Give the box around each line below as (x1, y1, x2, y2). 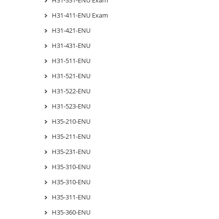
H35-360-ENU (52, 207, 90, 217)
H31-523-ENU (52, 101, 90, 110)
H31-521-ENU (52, 71, 90, 80)
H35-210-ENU (52, 116, 90, 126)
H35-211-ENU (52, 131, 90, 141)
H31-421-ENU (52, 25, 90, 35)
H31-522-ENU (52, 86, 90, 95)
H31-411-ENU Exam (52, 10, 108, 20)
